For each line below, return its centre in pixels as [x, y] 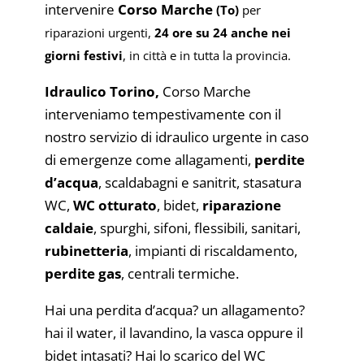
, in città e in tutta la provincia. [206, 55]
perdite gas [82, 273]
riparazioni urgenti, [97, 32]
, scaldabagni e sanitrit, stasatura [199, 182]
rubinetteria [86, 250]
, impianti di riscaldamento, [212, 250]
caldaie [69, 227]
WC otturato [115, 205]
